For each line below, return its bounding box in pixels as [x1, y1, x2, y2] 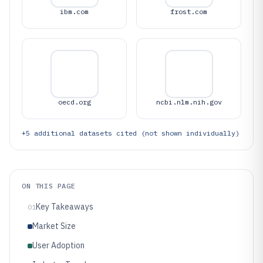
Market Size [32, 221, 76, 231]
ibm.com [60, 7, 89, 16]
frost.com [170, 7, 207, 16]
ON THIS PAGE [22, 181, 76, 190]
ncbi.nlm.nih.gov [156, 97, 222, 106]
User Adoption [32, 240, 85, 251]
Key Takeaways [36, 201, 93, 212]
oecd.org [58, 97, 91, 106]
